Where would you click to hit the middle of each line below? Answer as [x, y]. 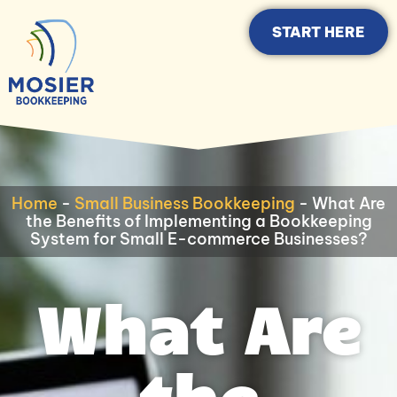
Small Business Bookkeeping [185, 203]
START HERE [318, 32]
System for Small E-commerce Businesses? [198, 239]
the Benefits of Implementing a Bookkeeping [198, 221]
